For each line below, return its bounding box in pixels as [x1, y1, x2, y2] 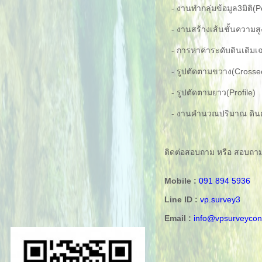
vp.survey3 [199, 195, 240, 205]
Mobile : [164, 176, 196, 186]
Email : [164, 213, 191, 223]
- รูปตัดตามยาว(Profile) [164, 88, 256, 98]
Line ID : [164, 195, 198, 205]
